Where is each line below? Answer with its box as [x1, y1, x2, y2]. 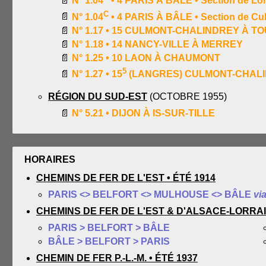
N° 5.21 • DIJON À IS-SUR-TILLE [72, 107, 215, 118]
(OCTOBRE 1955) [147, 91, 227, 102]
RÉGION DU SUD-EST [48, 91, 147, 102]
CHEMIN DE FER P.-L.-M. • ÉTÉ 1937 [36, 252, 198, 263]
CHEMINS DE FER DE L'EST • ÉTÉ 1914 [36, 172, 216, 183]
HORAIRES [24, 154, 75, 164]
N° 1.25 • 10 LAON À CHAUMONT [72, 52, 220, 63]
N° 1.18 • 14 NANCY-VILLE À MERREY [72, 39, 243, 49]
